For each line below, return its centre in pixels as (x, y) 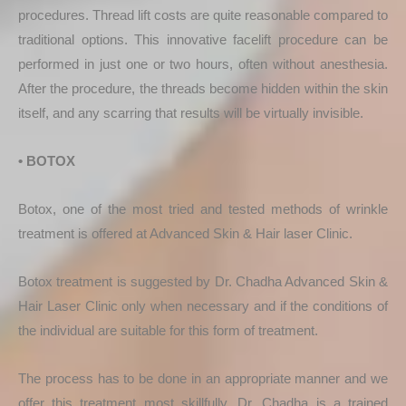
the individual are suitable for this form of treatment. (168, 330)
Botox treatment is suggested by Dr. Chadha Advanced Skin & (203, 281)
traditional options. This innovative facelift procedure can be (203, 39)
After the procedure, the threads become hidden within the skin (203, 88)
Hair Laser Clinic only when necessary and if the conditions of (203, 305)
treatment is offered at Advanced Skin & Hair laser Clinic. (185, 233)
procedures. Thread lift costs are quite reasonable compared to (203, 14)
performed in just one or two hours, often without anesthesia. (203, 63)
